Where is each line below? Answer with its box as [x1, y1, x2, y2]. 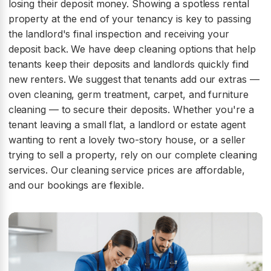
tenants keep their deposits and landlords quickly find [8, 57, 249, 70]
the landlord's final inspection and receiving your [8, 27, 229, 40]
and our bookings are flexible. [8, 178, 144, 191]
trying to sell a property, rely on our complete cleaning [8, 148, 258, 161]
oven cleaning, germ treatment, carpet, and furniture [8, 88, 249, 100]
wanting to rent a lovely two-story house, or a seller [8, 133, 246, 146]
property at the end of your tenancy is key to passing [8, 12, 251, 25]
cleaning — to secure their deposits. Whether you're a [8, 103, 254, 116]
